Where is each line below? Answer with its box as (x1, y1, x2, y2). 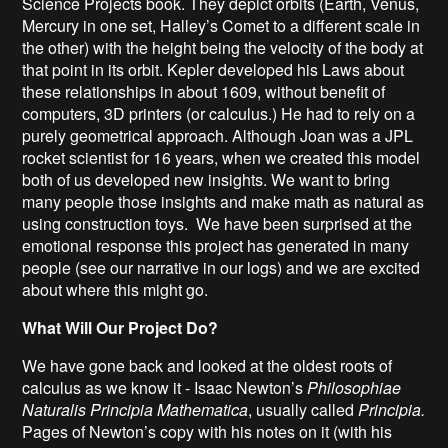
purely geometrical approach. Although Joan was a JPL (22, 123, 414, 147)
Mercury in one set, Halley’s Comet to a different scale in (22, 13, 421, 37)
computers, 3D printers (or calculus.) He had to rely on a (22, 101, 416, 125)
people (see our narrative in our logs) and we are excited (22, 255, 421, 279)
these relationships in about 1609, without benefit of (22, 79, 386, 103)
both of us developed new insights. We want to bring (22, 167, 391, 191)
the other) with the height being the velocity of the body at (22, 35, 424, 59)
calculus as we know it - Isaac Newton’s (22, 375, 308, 399)
